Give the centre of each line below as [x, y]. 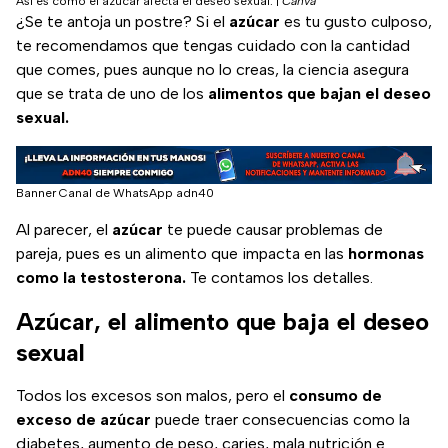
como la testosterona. [101, 278]
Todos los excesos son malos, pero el [152, 396]
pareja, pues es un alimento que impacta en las [182, 254]
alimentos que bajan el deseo [319, 94]
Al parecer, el [64, 230]
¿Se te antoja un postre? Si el [122, 22]
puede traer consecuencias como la [280, 420]
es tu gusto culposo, [356, 22]
